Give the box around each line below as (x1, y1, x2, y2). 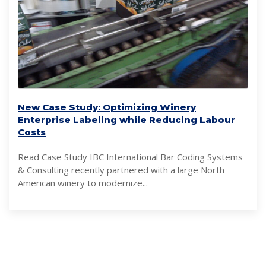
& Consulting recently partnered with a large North (18, 163, 224, 176)
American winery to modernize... (18, 176, 148, 189)
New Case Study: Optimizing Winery (18, 101, 196, 113)
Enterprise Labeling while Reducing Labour (18, 113, 235, 125)
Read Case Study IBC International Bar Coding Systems (18, 150, 243, 163)
